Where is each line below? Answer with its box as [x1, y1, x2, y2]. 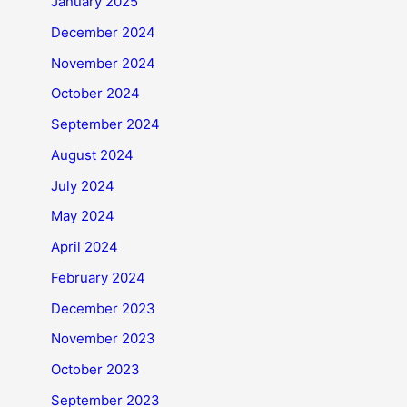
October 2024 [51, 84, 140, 103]
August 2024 [51, 145, 134, 164]
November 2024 [51, 54, 155, 72]
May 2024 [51, 207, 114, 225]
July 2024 [51, 176, 114, 194]
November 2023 [51, 330, 155, 348]
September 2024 [51, 115, 160, 133]
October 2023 [51, 361, 140, 378]
